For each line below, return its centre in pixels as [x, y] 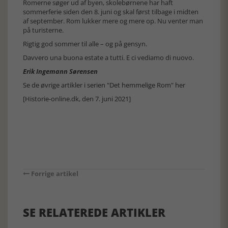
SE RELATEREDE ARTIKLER [94, 212]
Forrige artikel [54, 173]
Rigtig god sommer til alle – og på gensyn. [85, 44]
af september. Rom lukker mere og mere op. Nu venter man [113, 21]
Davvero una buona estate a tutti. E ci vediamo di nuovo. [108, 57]
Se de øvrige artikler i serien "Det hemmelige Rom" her [104, 85]
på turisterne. [43, 30]
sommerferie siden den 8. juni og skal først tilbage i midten [111, 11]
